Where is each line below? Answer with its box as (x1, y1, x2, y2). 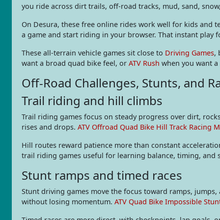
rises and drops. (22, 122, 78, 132)
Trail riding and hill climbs (22, 92, 163, 109)
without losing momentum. (22, 196, 114, 206)
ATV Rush (129, 58, 160, 68)
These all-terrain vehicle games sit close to (22, 48, 165, 57)
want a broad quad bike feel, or (22, 58, 129, 68)
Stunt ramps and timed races (22, 166, 182, 183)
